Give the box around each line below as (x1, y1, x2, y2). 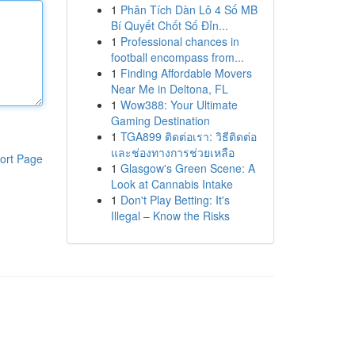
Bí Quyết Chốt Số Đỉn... (110, 17, 228, 33)
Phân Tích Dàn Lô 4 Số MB (120, 2, 258, 17)
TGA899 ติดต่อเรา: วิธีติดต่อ (120, 128, 257, 144)
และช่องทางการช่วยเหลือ (110, 144, 235, 160)
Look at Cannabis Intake (110, 176, 233, 192)
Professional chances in (120, 33, 239, 49)
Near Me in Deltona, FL (110, 81, 228, 97)
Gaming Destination (110, 113, 210, 128)
